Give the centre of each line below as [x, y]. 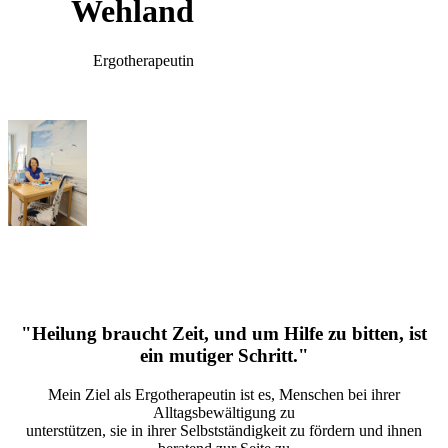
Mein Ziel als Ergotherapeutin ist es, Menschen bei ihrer [224, 394]
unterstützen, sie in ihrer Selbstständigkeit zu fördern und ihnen [224, 430]
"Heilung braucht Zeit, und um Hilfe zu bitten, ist [224, 333]
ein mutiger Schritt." [224, 355]
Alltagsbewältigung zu [224, 412]
